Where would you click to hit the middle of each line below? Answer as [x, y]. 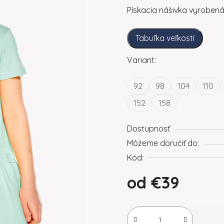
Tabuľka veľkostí [165, 38]
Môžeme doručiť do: [163, 143]
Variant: [141, 60]
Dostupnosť [148, 128]
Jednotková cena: [160, 196]
